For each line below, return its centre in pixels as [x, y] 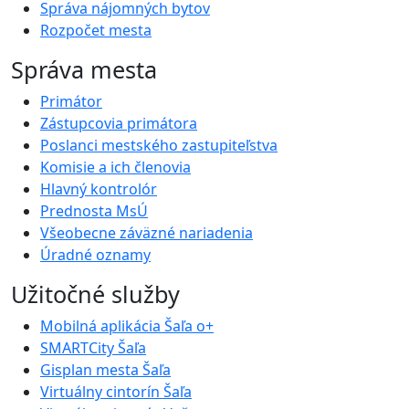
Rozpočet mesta [96, 31]
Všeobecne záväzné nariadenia [147, 233]
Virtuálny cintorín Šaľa [116, 392]
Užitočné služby [95, 294]
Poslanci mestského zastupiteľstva [159, 146]
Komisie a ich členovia [115, 168]
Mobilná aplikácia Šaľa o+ [127, 326]
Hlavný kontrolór [99, 189]
